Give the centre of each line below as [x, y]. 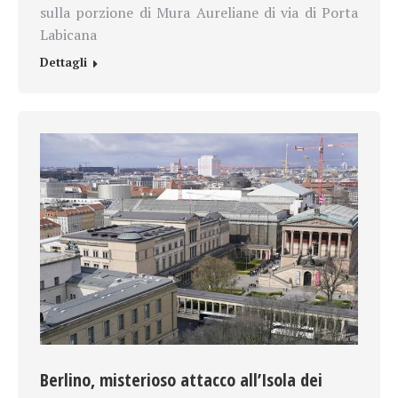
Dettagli [64, 63]
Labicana [68, 35]
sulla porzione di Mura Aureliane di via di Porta [199, 13]
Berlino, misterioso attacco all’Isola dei [181, 380]
